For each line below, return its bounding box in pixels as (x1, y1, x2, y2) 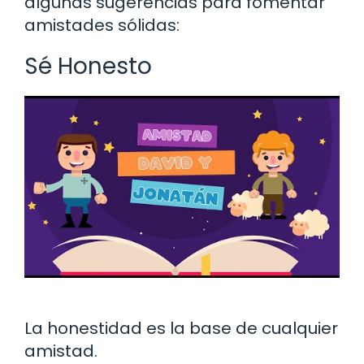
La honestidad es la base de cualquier (24, 316, 338, 340)
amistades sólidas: (24, 13, 180, 37)
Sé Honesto (24, 50, 152, 82)
